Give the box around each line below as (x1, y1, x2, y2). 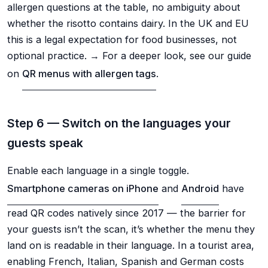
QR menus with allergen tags (22, 68, 156, 80)
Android (181, 182, 219, 195)
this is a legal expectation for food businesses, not (7, 33, 237, 46)
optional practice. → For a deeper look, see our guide (7, 50, 251, 62)
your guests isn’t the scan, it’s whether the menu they (7, 223, 255, 236)
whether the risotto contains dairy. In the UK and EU (7, 17, 249, 30)
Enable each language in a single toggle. (7, 165, 189, 177)
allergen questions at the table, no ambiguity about (7, 1, 240, 14)
